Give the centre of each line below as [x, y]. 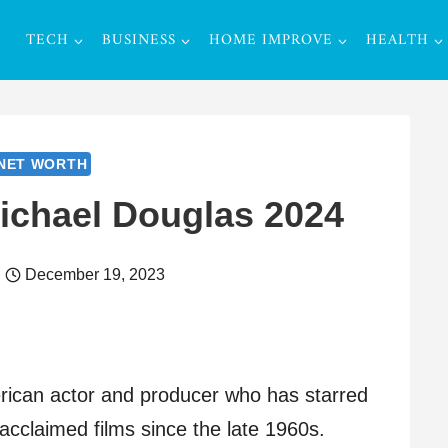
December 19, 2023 [95, 274]
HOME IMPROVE [271, 40]
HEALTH [397, 40]
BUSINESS [139, 40]
